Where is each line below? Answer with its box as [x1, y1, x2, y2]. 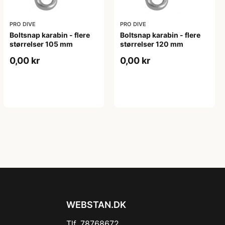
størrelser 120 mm [120, 39, 184, 48]
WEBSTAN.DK [66, 199, 126, 210]
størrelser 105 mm [9, 39, 73, 48]
